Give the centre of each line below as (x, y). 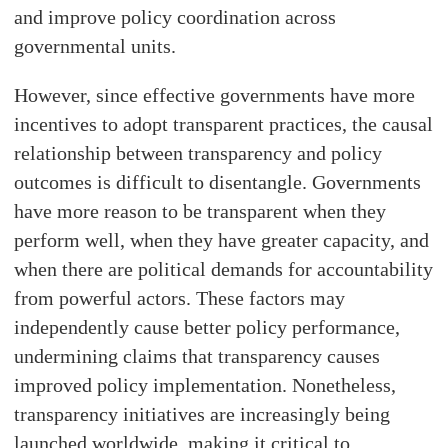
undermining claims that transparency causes (197, 356)
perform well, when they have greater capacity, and (222, 240)
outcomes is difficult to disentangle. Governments (218, 182)
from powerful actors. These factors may (180, 298)
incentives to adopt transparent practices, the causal (224, 124)
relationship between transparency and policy (198, 153)
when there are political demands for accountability (224, 269)
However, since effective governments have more (215, 95)
